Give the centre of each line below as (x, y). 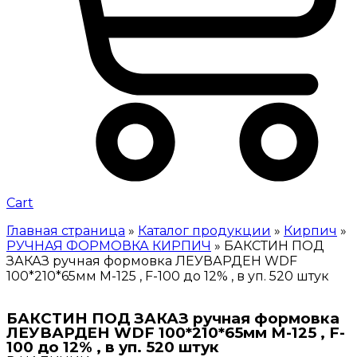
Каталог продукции (204, 231)
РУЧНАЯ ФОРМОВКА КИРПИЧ (109, 246)
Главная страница (66, 231)
